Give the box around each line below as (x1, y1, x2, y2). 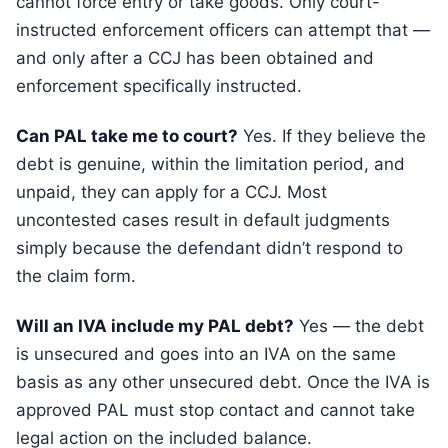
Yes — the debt (294, 316, 424, 336)
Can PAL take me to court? (16, 126, 238, 146)
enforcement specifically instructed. (16, 76, 302, 96)
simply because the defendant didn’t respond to (16, 238, 403, 258)
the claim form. (16, 266, 136, 286)
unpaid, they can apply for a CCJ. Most (16, 182, 327, 202)
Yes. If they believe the (238, 126, 426, 146)
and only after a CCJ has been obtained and (16, 48, 374, 68)
